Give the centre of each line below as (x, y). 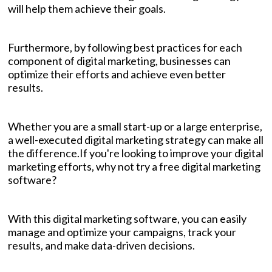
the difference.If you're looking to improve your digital (136, 153)
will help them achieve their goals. (88, 9)
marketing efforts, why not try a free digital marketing (134, 167)
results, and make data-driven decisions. (102, 246)
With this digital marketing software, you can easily (127, 219)
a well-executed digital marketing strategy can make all (136, 140)
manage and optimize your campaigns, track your (122, 232)
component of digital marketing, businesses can (119, 61)
